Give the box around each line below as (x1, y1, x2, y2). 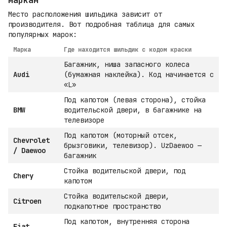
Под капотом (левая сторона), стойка (64, 95, 206, 105)
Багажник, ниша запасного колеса (64, 60, 190, 69)
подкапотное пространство (64, 202, 161, 211)
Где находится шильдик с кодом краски (64, 46, 192, 54)
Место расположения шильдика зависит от (8, 10, 162, 19)
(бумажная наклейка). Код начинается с (64, 70, 214, 80)
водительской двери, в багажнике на (64, 105, 202, 115)
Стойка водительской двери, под (64, 166, 185, 176)
